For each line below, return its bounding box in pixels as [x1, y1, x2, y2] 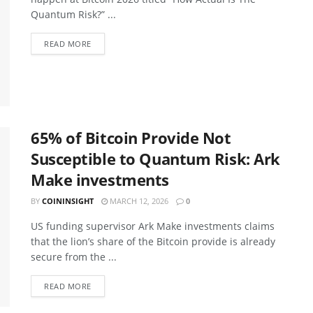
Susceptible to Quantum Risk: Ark [31, 148, 280, 170]
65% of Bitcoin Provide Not [31, 127, 231, 149]
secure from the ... [31, 250, 117, 264]
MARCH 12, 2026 [108, 196, 168, 207]
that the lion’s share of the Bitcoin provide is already [31, 235, 275, 249]
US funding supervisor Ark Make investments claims [31, 219, 275, 233]
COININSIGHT [42, 196, 94, 207]
